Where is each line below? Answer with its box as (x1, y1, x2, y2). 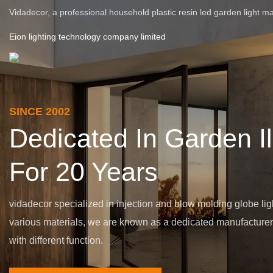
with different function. (9, 235, 103, 245)
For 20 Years (9, 157, 158, 186)
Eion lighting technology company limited (9, 32, 166, 41)
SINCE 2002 (9, 105, 70, 117)
